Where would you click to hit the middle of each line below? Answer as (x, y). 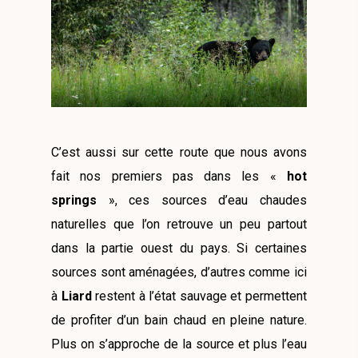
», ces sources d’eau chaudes (208, 200)
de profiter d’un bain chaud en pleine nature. (179, 320)
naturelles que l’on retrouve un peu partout (179, 224)
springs (80, 200)
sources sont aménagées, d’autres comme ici (179, 272)
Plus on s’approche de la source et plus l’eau (179, 344)
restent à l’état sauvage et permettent (199, 296)
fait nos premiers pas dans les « (169, 176)
